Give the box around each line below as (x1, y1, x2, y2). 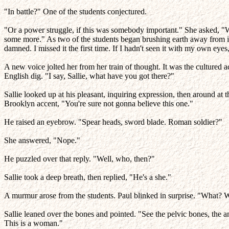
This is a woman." (4, 219, 63, 227)
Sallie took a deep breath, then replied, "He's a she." (4, 173, 171, 181)
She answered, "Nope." (4, 136, 80, 145)
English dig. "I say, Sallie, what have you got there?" (4, 72, 174, 80)
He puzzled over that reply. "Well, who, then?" (4, 154, 155, 163)
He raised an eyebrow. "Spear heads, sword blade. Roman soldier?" (4, 118, 222, 126)
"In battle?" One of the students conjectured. (4, 7, 147, 16)
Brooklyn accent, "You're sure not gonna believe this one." (4, 99, 193, 108)
